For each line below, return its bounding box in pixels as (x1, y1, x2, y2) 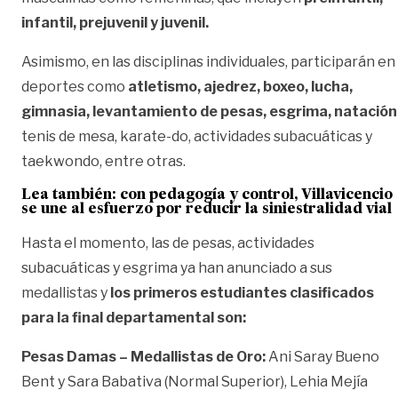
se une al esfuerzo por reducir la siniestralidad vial (21, 202, 392, 217)
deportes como (21, 77, 125, 95)
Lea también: (21, 187, 120, 203)
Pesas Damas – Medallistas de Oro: (21, 347, 266, 365)
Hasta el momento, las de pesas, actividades (21, 234, 314, 251)
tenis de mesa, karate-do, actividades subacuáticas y (21, 127, 372, 145)
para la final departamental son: (21, 308, 246, 326)
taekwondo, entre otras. (21, 152, 186, 170)
